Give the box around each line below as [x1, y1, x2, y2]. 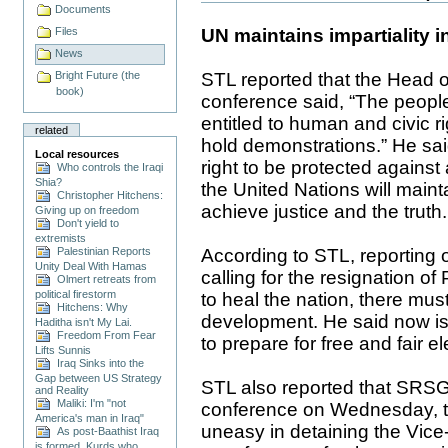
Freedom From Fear [51, 328, 157, 341]
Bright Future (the [55, 69, 141, 82]
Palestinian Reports [51, 244, 152, 257]
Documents [55, 2, 112, 15]
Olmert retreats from [51, 272, 157, 285]
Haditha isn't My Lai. [35, 315, 133, 328]
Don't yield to [51, 216, 120, 229]
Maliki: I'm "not [51, 396, 127, 409]
